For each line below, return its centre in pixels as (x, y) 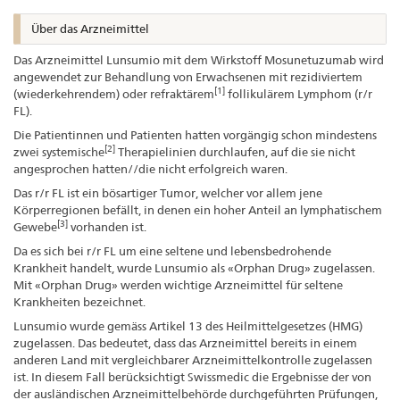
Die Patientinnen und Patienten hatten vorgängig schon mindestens (195, 134)
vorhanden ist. (107, 226)
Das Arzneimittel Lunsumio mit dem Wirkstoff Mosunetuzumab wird (199, 59)
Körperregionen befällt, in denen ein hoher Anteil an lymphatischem (198, 209)
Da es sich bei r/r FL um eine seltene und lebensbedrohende (172, 250)
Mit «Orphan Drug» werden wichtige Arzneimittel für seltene (178, 284)
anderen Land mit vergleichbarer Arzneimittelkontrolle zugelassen (193, 359)
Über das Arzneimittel (90, 28)
